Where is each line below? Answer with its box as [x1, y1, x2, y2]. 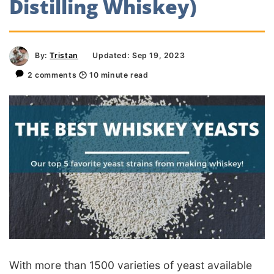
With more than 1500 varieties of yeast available [9, 258, 252, 272]
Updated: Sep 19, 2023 [92, 50, 185, 60]
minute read [98, 70, 149, 80]
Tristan [50, 50, 78, 60]
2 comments [28, 70, 79, 80]
